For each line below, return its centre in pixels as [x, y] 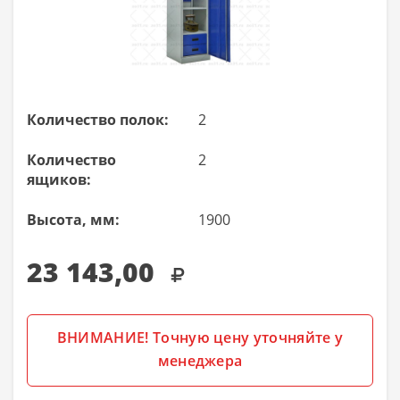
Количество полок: [98, 120]
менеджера [200, 361]
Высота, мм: [73, 220]
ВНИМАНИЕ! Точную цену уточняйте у [200, 337]
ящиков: [59, 179]
